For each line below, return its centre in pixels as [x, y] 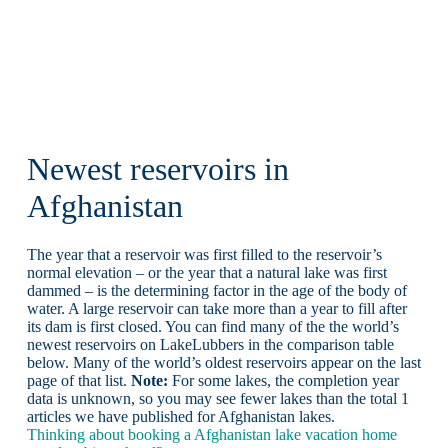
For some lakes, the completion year [283, 381]
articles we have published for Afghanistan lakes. [180, 417]
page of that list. [78, 381]
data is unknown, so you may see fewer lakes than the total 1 [217, 399]
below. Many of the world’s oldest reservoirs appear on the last [223, 363]
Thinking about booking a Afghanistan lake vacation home [211, 435]
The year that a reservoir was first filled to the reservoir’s [204, 255]
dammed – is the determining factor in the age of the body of [216, 291]
